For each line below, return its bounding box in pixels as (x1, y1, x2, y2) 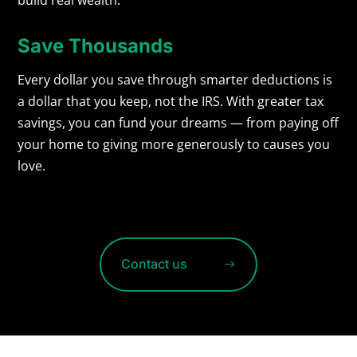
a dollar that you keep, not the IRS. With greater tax (18, 92, 324, 110)
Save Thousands (18, 33, 174, 57)
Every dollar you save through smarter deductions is (18, 70, 333, 88)
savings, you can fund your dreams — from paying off (18, 113, 339, 131)
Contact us (120, 255, 187, 272)
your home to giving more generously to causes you (18, 135, 331, 153)
